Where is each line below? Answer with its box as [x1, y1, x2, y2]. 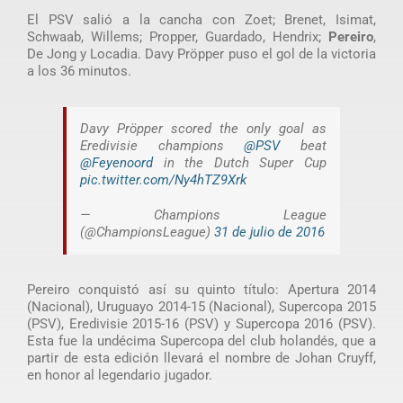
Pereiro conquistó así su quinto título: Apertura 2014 [26, 281, 377, 298]
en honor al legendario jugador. [26, 366, 212, 383]
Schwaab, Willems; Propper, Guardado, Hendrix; [26, 28, 329, 45]
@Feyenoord [79, 154, 153, 171]
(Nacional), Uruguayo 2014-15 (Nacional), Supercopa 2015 [26, 298, 377, 315]
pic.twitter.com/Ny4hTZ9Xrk [79, 171, 246, 188]
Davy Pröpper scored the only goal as [79, 120, 327, 137]
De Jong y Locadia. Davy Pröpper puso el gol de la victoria [26, 45, 377, 62]
